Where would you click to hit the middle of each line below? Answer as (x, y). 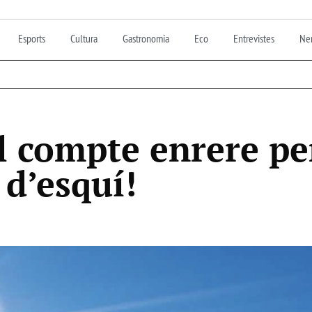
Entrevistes (254, 38)
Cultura (84, 38)
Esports (32, 38)
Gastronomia (146, 38)
